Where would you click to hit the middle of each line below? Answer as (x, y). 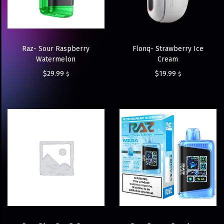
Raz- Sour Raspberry (56, 49)
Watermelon (56, 59)
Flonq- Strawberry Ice (168, 49)
